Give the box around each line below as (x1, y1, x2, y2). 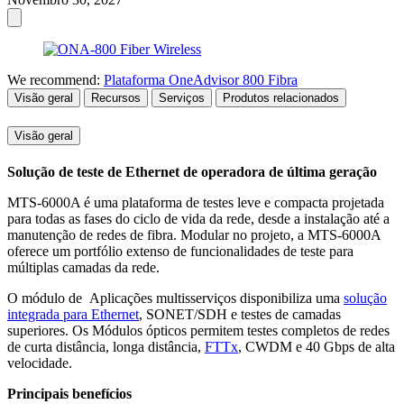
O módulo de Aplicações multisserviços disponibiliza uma (7, 290, 344, 307)
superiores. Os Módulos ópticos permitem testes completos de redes (7, 323, 390, 339)
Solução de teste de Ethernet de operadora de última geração (7, 164, 377, 180)
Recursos (91, 90, 141, 105)
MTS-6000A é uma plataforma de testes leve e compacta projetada (7, 195, 384, 211)
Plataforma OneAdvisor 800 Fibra (104, 71, 298, 87)
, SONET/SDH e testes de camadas (139, 307, 341, 323)
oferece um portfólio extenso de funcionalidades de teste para (7, 243, 353, 260)
